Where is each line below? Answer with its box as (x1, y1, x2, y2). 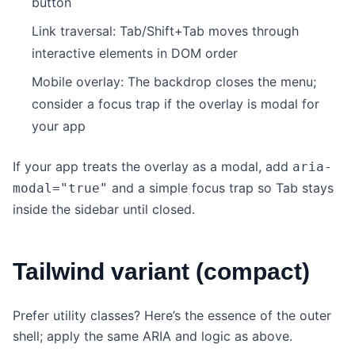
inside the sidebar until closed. (13, 201, 195, 218)
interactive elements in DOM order (32, 45, 238, 62)
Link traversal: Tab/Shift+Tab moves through (32, 23, 299, 40)
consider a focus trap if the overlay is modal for (32, 96, 319, 113)
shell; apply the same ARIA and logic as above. (13, 328, 292, 345)
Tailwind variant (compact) (13, 258, 310, 285)
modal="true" (13, 181, 108, 197)
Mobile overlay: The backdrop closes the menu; (32, 74, 316, 90)
